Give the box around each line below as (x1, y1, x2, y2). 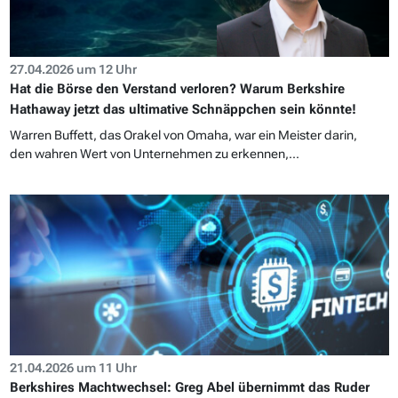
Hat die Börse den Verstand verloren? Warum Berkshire (9, 80, 345, 97)
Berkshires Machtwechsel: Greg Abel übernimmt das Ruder (9, 378, 370, 395)
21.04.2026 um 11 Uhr (9, 360, 137, 375)
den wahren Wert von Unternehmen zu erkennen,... (9, 146, 299, 161)
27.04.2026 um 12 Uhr (9, 61, 137, 76)
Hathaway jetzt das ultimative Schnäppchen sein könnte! (9, 100, 356, 117)
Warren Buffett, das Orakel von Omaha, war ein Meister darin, (9, 127, 357, 142)
